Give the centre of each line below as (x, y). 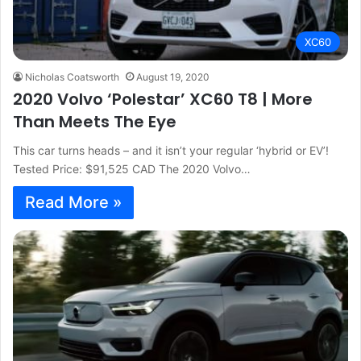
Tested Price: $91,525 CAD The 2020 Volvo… (132, 168)
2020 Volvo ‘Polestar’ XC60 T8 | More (163, 99)
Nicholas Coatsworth (72, 77)
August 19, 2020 (173, 77)
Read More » (73, 202)
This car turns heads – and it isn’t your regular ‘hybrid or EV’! (171, 150)
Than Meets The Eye (95, 121)
